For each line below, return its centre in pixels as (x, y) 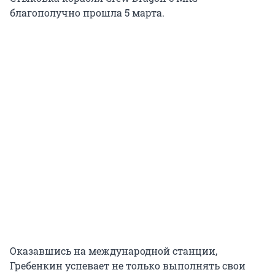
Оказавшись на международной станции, (114, 251)
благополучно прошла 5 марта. (87, 13)
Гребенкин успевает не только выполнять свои (128, 266)
